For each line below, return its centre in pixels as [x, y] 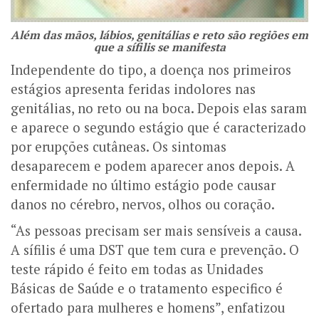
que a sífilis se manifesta [159, 47]
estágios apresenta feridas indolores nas [133, 89]
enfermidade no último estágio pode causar [143, 185]
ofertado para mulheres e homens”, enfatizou [148, 307]
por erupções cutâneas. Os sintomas [119, 146]
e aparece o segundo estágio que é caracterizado [158, 127]
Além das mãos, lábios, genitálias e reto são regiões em [159, 35]
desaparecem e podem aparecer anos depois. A [153, 166]
